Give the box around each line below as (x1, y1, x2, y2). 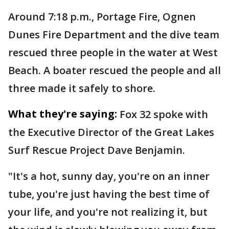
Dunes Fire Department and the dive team (8, 28, 219, 41)
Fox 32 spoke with (120, 107, 208, 121)
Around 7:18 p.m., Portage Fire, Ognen (8, 10, 196, 24)
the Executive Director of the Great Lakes (8, 125, 214, 139)
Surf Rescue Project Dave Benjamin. (8, 143, 185, 157)
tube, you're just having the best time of (8, 187, 210, 201)
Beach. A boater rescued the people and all (8, 63, 221, 77)
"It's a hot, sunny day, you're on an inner (8, 169, 210, 183)
